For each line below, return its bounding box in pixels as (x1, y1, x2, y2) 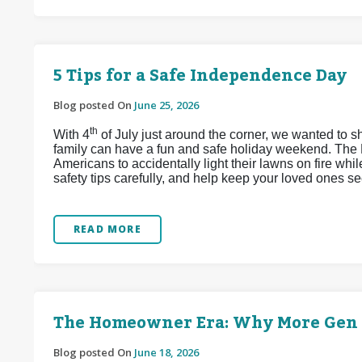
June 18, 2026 (134, 345, 199, 360)
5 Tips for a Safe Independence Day (53, 60, 347, 92)
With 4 (53, 128, 90, 141)
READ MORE (74, 222, 141, 236)
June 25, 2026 (134, 98, 199, 112)
